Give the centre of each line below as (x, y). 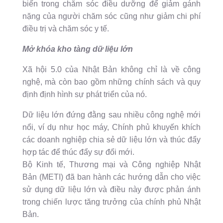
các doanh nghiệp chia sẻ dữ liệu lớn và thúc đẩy (111, 140)
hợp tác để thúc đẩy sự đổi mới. (78, 152)
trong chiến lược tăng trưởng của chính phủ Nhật (111, 202)
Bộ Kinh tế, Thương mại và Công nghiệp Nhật (111, 165)
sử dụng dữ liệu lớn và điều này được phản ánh (111, 190)
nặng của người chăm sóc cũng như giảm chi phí (111, 16)
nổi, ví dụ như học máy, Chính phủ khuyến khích (111, 127)
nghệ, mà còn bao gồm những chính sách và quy (111, 82)
